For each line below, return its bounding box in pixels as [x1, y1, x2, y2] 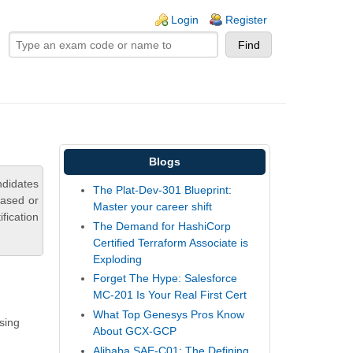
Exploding [93, 252, 143, 266]
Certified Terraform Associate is [93, 236, 249, 249]
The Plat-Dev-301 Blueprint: [93, 184, 232, 197]
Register [225, 13, 267, 26]
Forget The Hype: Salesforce [93, 272, 238, 285]
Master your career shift [93, 200, 213, 214]
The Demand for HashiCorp [93, 219, 232, 232]
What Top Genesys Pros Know [93, 307, 245, 321]
